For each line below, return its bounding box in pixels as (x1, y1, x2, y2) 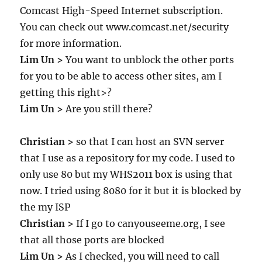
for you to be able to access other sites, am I (20, 70, 222, 82)
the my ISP (20, 201, 71, 213)
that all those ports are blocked (20, 234, 165, 246)
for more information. (20, 37, 122, 49)
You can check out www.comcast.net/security (20, 21, 229, 33)
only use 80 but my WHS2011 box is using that (20, 168, 233, 180)
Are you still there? (63, 103, 153, 115)
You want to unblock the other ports (63, 54, 235, 65)
